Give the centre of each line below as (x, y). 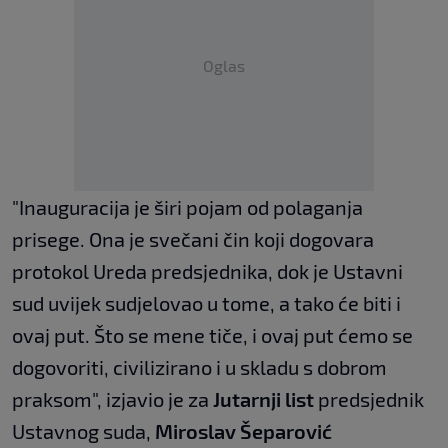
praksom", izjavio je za (110, 399)
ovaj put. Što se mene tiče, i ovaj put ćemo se (212, 335)
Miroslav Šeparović (243, 431)
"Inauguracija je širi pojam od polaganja (187, 207)
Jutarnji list (261, 399)
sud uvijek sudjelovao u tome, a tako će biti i (206, 303)
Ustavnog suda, (83, 431)
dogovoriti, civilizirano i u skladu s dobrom (199, 367)
